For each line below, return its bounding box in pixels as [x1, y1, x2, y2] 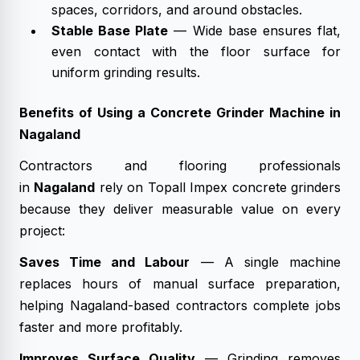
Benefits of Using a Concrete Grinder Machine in [19, 104, 341, 121]
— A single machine [190, 254, 342, 270]
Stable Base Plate [51, 22, 169, 39]
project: [19, 223, 65, 239]
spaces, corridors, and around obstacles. [51, 2, 302, 18]
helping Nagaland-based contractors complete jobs [19, 297, 341, 313]
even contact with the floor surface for [51, 43, 341, 59]
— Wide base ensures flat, [168, 22, 342, 39]
